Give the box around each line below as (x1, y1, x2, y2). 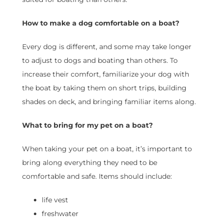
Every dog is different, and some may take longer (22, 42, 192, 52)
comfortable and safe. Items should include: (22, 172, 172, 181)
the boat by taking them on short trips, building (22, 83, 187, 93)
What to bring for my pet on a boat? (22, 121, 153, 130)
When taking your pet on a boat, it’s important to (22, 144, 192, 154)
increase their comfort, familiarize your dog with (22, 70, 189, 79)
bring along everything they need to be (22, 158, 157, 167)
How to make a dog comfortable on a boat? (22, 19, 179, 28)
